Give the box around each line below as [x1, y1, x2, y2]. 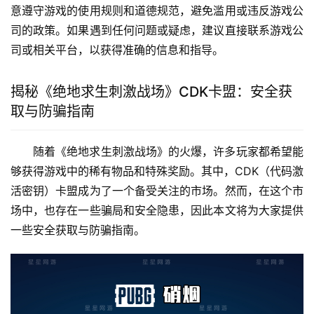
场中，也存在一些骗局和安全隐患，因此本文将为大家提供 [11, 203, 303, 218]
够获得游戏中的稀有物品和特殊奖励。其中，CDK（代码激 [11, 164, 303, 179]
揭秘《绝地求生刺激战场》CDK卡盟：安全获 [11, 83, 292, 101]
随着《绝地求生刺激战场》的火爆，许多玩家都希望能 [33, 144, 303, 159]
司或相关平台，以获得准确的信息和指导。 [11, 43, 224, 57]
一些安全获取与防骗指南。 [11, 223, 145, 238]
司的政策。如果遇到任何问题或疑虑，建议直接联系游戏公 [11, 23, 303, 38]
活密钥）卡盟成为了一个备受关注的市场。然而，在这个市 [11, 184, 303, 198]
